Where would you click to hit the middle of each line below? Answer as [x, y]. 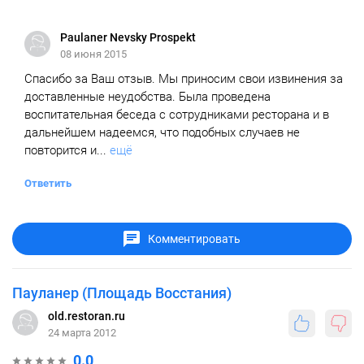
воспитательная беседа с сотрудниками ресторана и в [177, 115]
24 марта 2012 [82, 333]
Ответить [48, 184]
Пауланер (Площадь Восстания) [122, 293]
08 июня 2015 [93, 54]
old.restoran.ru [87, 316]
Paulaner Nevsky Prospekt [128, 38]
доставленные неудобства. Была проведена [147, 97]
